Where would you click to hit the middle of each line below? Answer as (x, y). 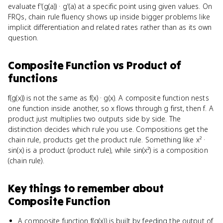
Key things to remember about (86, 188)
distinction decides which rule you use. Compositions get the (108, 129)
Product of (154, 65)
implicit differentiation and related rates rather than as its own (110, 27)
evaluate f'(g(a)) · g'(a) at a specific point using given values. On (110, 6)
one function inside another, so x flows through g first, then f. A (111, 108)
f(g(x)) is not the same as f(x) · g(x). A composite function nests (109, 98)
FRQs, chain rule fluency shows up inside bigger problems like (109, 17)
